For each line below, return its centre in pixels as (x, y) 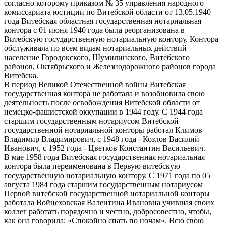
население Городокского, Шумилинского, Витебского (97, 58)
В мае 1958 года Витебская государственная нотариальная (104, 157)
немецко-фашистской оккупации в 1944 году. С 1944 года (103, 112)
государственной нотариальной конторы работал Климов (103, 130)
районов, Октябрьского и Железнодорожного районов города (110, 67)
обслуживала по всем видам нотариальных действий (95, 48)
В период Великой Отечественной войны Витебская (95, 85)
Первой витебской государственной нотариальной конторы (107, 194)
